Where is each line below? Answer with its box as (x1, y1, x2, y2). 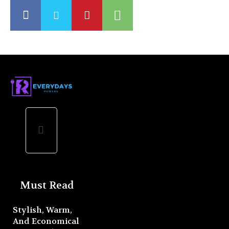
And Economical (13, 215, 79, 226)
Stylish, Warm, (13, 204, 72, 215)
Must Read (19, 178, 74, 192)
